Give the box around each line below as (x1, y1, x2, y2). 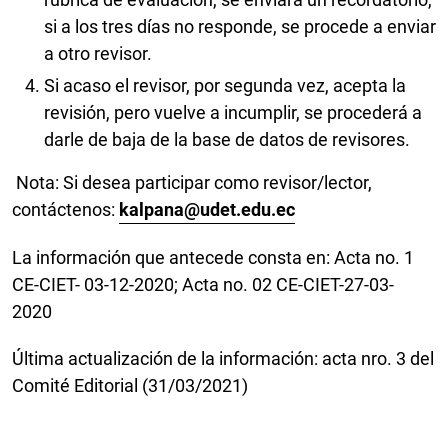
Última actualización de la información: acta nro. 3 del (12, 347, 434, 369)
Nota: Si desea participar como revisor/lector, (12, 171, 372, 193)
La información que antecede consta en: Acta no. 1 (12, 246, 414, 268)
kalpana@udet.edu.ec (119, 198, 295, 220)
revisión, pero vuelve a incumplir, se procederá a (44, 101, 422, 123)
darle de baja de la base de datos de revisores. (44, 128, 418, 150)
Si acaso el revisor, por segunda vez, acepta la (44, 74, 406, 96)
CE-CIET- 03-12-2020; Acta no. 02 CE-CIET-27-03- (12, 273, 394, 295)
